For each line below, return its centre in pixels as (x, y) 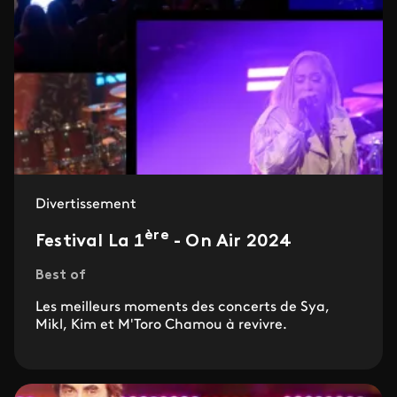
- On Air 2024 (230, 241)
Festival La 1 (90, 241)
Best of (61, 275)
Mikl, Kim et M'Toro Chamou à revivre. (161, 325)
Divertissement (86, 205)
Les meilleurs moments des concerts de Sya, (183, 307)
